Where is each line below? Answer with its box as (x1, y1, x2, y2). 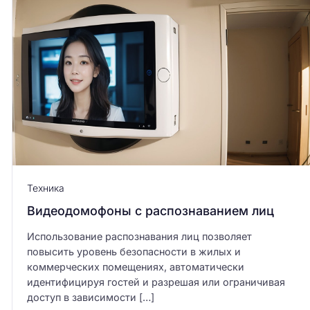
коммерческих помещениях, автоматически (26, 260, 244, 273)
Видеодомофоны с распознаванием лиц (26, 203, 274, 218)
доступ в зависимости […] (26, 291, 154, 303)
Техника (26, 181, 64, 194)
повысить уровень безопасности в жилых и (26, 245, 241, 257)
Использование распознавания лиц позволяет (26, 230, 252, 242)
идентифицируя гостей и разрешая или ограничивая (26, 275, 285, 288)
